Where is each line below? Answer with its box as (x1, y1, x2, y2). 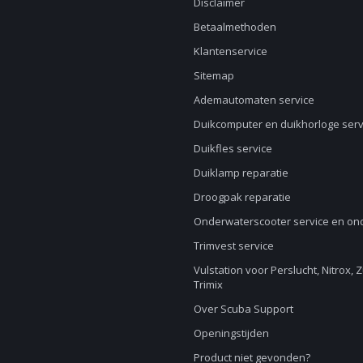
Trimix (194, 276, 223, 292)
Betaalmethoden (194, 19, 276, 34)
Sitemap (194, 67, 234, 83)
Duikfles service (194, 140, 272, 156)
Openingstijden (194, 325, 269, 340)
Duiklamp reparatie (194, 164, 288, 180)
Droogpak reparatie (194, 189, 291, 204)
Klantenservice (194, 43, 267, 58)
